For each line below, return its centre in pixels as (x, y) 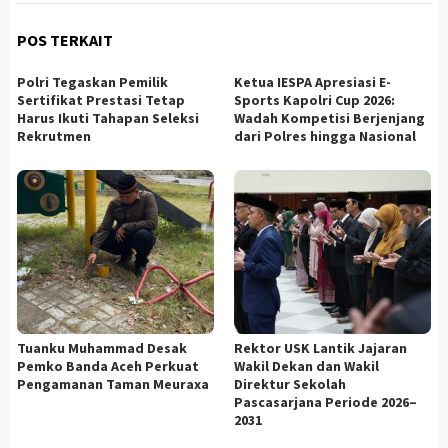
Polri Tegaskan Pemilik (92, 81)
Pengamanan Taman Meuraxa (113, 383)
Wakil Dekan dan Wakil (306, 365)
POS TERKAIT (65, 39)
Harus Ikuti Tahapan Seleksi (108, 117)
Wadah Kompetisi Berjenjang (329, 117)
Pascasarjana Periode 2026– (325, 401)
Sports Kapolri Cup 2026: (314, 99)
